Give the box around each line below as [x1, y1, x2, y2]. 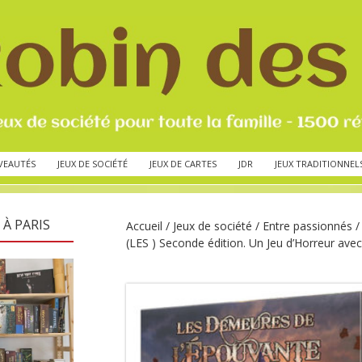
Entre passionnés [263, 217, 352, 234]
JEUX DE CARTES [149, 157, 217, 170]
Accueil [126, 217, 162, 234]
